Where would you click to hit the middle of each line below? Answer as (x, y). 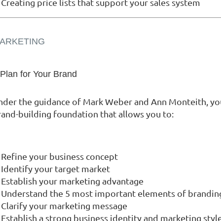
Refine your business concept (59, 156)
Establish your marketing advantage (72, 181)
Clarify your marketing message (64, 205)
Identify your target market (55, 168)
